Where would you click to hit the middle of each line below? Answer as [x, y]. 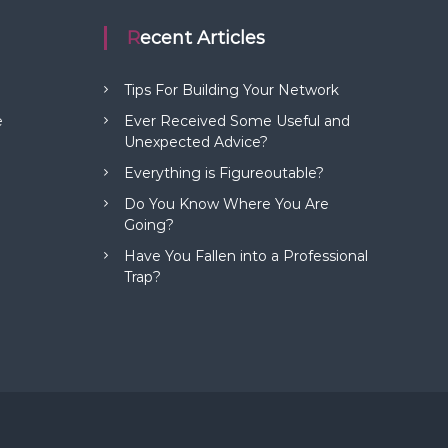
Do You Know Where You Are [227, 204]
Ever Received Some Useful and [237, 121]
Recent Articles [203, 38]
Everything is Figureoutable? [224, 173]
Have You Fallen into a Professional [246, 256]
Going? [149, 225]
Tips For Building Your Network [232, 90]
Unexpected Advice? [196, 142]
